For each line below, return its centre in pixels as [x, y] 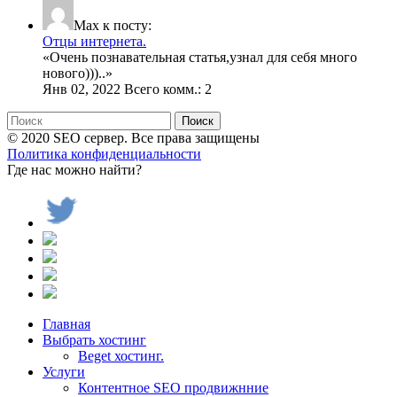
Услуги [64, 371]
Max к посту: [113, 25]
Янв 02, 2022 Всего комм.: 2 [127, 89]
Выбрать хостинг [94, 339]
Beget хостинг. [121, 355]
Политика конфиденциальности [104, 153]
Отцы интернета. [94, 41]
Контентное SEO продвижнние [173, 387]
